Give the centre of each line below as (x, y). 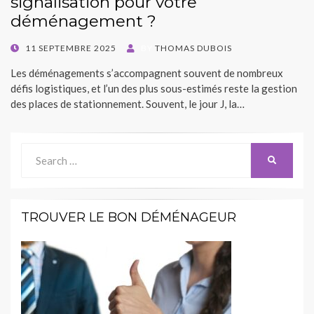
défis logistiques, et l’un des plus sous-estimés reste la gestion (154, 88)
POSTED (28, 47)
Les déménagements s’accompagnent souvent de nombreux (147, 73)
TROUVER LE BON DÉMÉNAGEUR (129, 217)
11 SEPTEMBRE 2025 (71, 48)
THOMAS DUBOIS (193, 48)
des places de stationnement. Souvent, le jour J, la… (128, 103)
